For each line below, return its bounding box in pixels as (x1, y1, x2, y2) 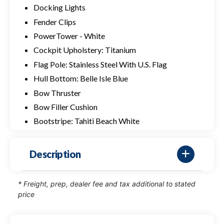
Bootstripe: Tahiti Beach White (33, 116, 139, 126)
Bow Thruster (33, 87, 81, 97)
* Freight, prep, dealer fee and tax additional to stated (18, 179, 195, 188)
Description (29, 148, 81, 160)
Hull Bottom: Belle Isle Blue (33, 73, 128, 83)
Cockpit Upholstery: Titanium (33, 45, 136, 55)
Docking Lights (33, 2, 85, 12)
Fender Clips (33, 16, 76, 26)
